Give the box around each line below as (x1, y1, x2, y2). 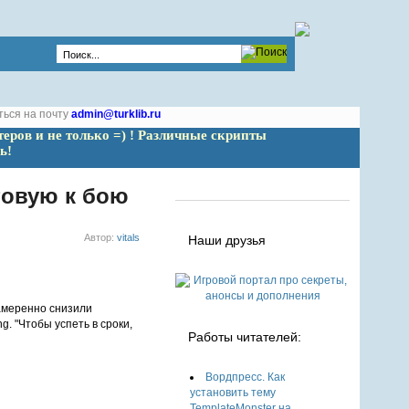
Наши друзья (188, 233, 267, 247)
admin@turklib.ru (71, 108, 161, 121)
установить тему (190, 386, 277, 399)
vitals (117, 232, 141, 244)
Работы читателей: (188, 330, 302, 344)
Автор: (84, 232, 118, 244)
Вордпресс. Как (205, 371, 286, 383)
